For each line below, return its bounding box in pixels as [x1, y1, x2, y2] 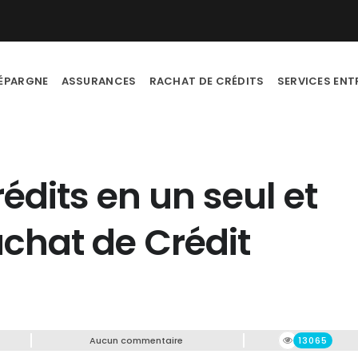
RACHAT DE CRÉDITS [149, 74, 265, 89]
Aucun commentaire [89, 334, 183, 347]
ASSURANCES [61, 74, 137, 89]
